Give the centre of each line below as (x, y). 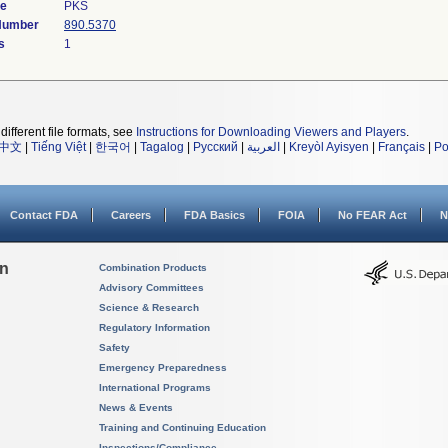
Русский (215, 147)
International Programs (155, 387)
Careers (131, 215)
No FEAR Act (372, 215)
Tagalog (162, 147)
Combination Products (153, 267)
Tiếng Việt (58, 147)
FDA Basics (214, 215)
